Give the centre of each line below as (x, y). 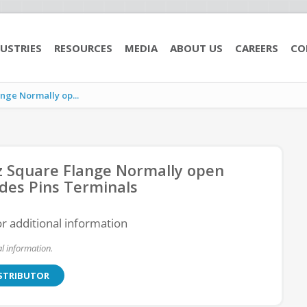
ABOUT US (196, 48)
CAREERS (257, 48)
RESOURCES (83, 48)
